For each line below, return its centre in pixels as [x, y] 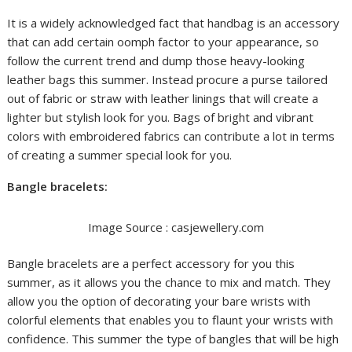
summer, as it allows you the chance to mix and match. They [169, 282]
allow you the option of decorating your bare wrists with [159, 301]
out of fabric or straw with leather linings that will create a [163, 98]
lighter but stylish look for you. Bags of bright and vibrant [161, 117]
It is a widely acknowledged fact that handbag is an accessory [174, 22]
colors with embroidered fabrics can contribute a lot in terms [171, 136]
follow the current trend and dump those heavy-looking [156, 60]
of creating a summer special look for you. [120, 154]
